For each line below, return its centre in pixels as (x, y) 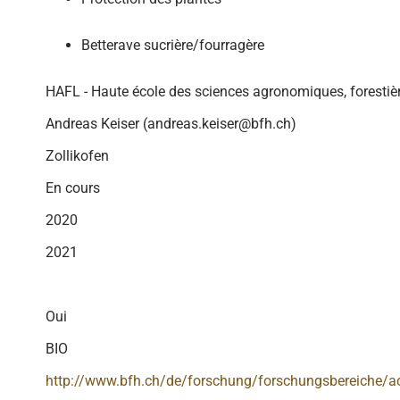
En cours (73, 188)
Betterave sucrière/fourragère (173, 45)
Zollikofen (77, 156)
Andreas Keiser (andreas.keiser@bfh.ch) (171, 124)
